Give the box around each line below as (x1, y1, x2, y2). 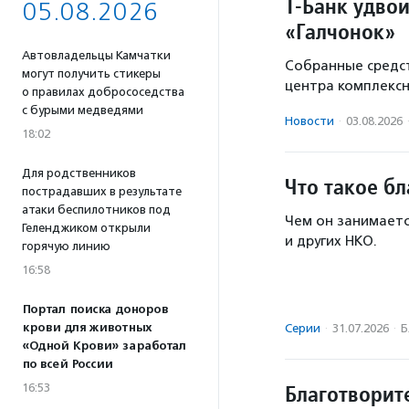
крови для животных (22, 320, 152, 335)
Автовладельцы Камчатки (22, 48, 171, 62)
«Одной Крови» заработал (22, 339, 186, 353)
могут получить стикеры (22, 67, 161, 80)
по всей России (22, 357, 112, 372)
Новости (285, 114, 334, 129)
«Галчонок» (285, 17, 395, 47)
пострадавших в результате (22, 184, 182, 198)
